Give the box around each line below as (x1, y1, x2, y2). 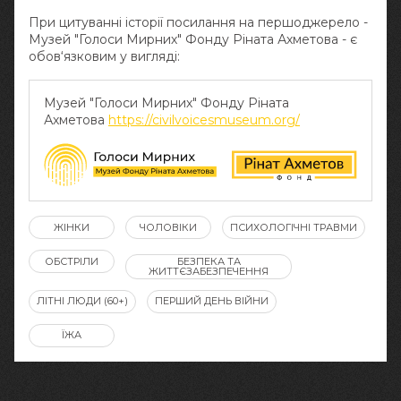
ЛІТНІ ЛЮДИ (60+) (37, 294, 128, 307)
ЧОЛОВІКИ (140, 220, 197, 234)
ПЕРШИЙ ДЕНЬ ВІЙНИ (155, 294, 269, 307)
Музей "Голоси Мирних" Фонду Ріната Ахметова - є (29, 31, 357, 48)
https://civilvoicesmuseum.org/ (108, 112, 300, 129)
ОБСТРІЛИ (45, 254, 98, 268)
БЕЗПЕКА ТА (176, 254, 241, 268)
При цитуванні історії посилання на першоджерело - (29, 14, 368, 31)
